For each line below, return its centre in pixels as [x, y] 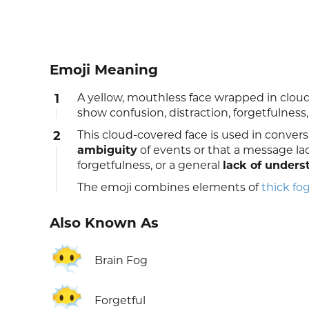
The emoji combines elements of [169, 188]
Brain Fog [121, 261]
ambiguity [107, 150]
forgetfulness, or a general [150, 166]
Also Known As [104, 223]
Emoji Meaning [104, 70]
